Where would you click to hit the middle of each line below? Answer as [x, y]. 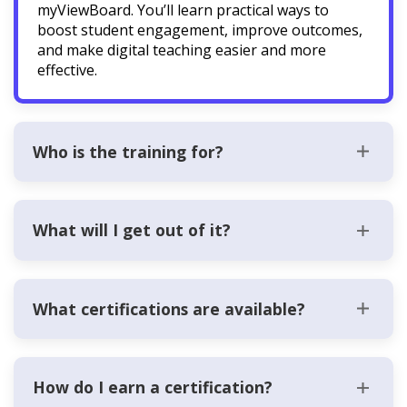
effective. [67, 69]
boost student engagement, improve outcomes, [200, 30]
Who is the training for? [128, 151]
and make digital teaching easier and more [182, 50]
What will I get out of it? [132, 230]
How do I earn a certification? [153, 387]
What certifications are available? [169, 308]
